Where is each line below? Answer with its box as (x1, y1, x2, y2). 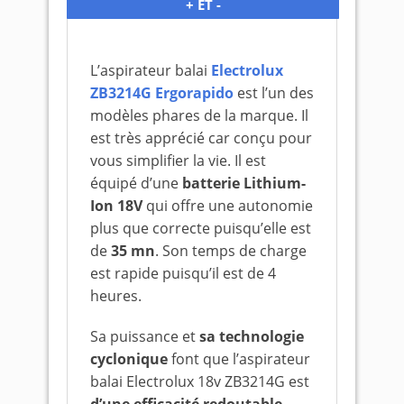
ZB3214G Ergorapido (90, 83, 234, 103)
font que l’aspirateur (168, 349, 310, 369)
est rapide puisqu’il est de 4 (90, 263, 276, 283)
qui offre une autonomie (142, 196, 313, 216)
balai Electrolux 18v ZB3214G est (90, 372, 309, 391)
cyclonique (90, 349, 168, 369)
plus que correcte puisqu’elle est (90, 218, 311, 238)
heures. (90, 286, 142, 306)
